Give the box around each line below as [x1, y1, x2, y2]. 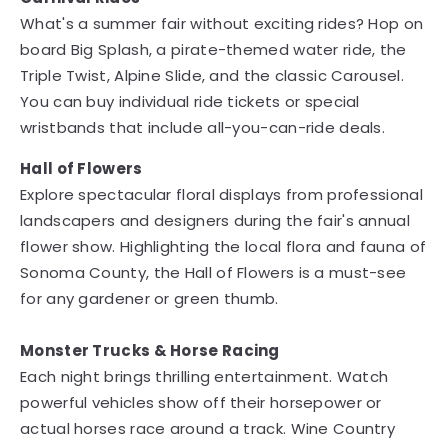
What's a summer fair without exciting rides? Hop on [20, 13, 424, 34]
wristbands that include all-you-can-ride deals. [20, 117, 386, 138]
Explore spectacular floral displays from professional [20, 184, 423, 205]
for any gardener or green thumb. [20, 288, 288, 309]
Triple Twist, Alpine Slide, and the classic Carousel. [20, 65, 404, 86]
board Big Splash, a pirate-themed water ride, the [20, 39, 407, 60]
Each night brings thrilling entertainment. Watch [20, 366, 389, 387]
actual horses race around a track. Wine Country [20, 418, 396, 439]
